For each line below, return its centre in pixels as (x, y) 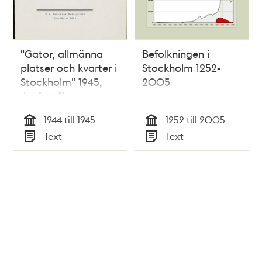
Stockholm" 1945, (62, 81)
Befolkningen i (176, 53)
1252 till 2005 (195, 119)
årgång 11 (43, 95)
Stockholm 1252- (181, 67)
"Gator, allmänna (62, 53)
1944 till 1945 (70, 119)
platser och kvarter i (69, 67)
